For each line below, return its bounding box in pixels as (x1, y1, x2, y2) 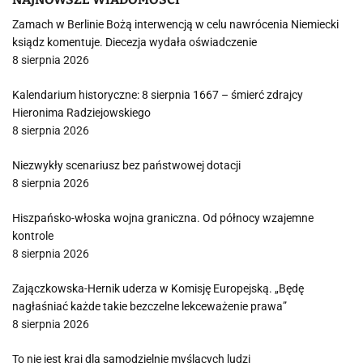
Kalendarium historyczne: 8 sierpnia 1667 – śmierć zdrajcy (12, 88, 303, 102)
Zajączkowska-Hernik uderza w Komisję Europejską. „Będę (12, 282, 304, 296)
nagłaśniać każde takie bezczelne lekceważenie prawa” (12, 300, 287, 314)
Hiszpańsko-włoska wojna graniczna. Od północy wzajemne (12, 211, 314, 225)
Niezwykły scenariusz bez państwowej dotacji (12, 159, 241, 173)
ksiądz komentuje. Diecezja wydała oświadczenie (12, 36, 257, 49)
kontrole (12, 229, 53, 243)
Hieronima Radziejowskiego (12, 106, 151, 120)
